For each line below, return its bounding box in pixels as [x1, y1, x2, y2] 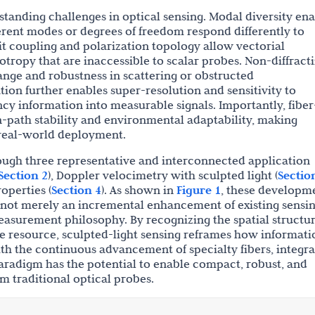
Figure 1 [176, 183, 221, 198]
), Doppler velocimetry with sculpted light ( [48, 168, 278, 182]
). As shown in [101, 183, 176, 197]
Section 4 [51, 183, 101, 198]
